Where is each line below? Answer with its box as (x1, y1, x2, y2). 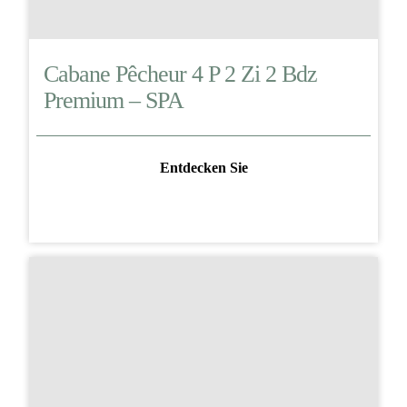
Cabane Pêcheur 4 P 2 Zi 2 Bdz (44, 61, 317, 88)
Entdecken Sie (159, 159, 248, 175)
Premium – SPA (44, 87, 184, 114)
